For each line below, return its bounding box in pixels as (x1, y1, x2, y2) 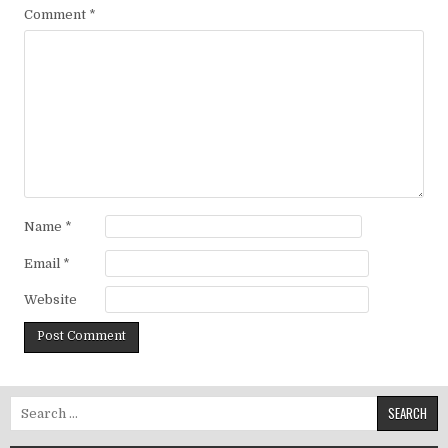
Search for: (9, 396, 80, 412)
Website (24, 292, 77, 308)
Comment (24, 6, 89, 22)
